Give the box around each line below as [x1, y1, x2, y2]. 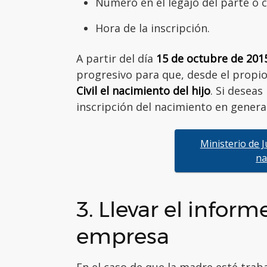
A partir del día [76, 51, 156, 66]
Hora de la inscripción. [95, 20, 210, 35]
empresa [76, 222, 169, 249]
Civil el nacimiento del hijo [76, 83, 210, 98]
